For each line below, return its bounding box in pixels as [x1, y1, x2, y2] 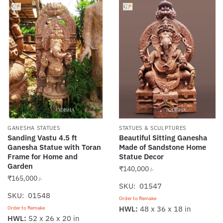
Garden [7, 161, 33, 171]
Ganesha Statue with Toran [7, 142, 101, 152]
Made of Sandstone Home [119, 142, 206, 152]
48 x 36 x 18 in [138, 204, 191, 214]
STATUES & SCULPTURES [119, 124, 186, 132]
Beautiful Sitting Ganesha [119, 133, 207, 143]
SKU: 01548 [7, 191, 50, 201]
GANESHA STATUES [7, 124, 60, 132]
